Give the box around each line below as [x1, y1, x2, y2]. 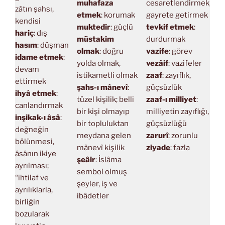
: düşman [37, 41, 69, 50]
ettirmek [15, 77, 46, 86]
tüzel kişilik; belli [76, 95, 134, 104]
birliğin [15, 197, 40, 206]
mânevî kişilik [76, 143, 125, 152]
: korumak [100, 11, 135, 20]
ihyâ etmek [15, 89, 56, 98]
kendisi [15, 17, 41, 26]
